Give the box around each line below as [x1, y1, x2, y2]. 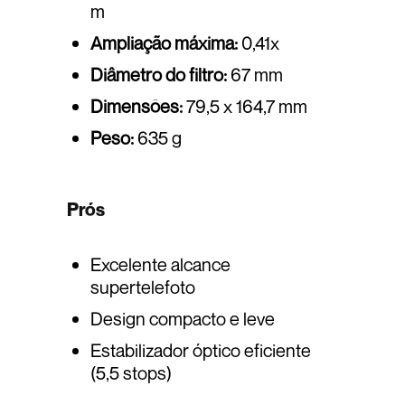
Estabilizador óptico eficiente [90, 339, 311, 363]
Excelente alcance [90, 253, 231, 277]
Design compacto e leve [90, 307, 275, 331]
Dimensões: [90, 95, 183, 118]
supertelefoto [90, 276, 195, 299]
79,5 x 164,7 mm [183, 95, 307, 118]
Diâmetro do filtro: [90, 63, 227, 87]
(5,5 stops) [90, 362, 172, 385]
